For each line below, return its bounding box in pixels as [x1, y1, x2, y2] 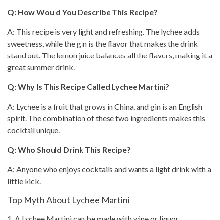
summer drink [27, 62, 73, 72]
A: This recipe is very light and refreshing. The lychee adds [7, 27, 200, 36]
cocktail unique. [7, 125, 60, 135]
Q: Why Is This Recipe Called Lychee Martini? [7, 82, 169, 91]
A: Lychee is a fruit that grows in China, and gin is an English [7, 102, 202, 111]
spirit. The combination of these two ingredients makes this [7, 113, 205, 123]
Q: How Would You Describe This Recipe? [7, 7, 158, 17]
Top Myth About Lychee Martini [7, 194, 130, 205]
